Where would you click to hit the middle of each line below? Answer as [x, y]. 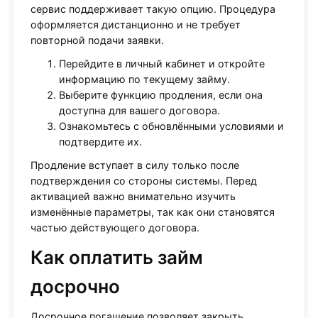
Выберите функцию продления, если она [160, 95]
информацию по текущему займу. [144, 79]
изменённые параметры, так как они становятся [152, 212]
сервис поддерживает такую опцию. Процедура [153, 9]
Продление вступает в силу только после [135, 165]
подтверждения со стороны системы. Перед [143, 180]
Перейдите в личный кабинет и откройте [161, 64]
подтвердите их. [100, 142]
